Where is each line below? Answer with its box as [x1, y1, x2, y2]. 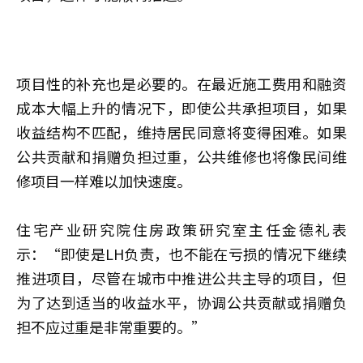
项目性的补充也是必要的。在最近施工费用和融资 [16, 72, 347, 94]
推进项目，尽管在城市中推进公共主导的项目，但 [16, 267, 347, 288]
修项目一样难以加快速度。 [16, 169, 191, 191]
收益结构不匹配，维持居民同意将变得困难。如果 [16, 121, 347, 143]
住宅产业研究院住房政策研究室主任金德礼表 [16, 218, 347, 240]
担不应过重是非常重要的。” [16, 315, 206, 337]
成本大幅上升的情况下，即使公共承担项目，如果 [16, 96, 347, 118]
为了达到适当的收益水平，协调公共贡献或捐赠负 [16, 291, 347, 313]
